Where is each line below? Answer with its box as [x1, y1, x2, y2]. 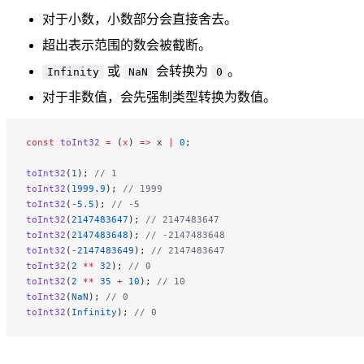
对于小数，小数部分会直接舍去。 [42, 11, 237, 26]
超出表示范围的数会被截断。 [42, 37, 211, 52]
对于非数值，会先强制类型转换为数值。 [42, 89, 276, 104]
